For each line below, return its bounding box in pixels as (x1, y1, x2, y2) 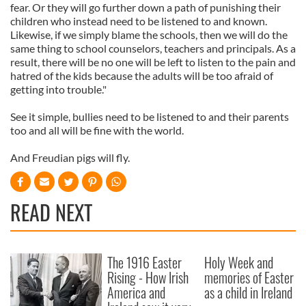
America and (107, 282, 166, 303)
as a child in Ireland (204, 282, 293, 303)
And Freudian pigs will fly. (10, 151, 130, 164)
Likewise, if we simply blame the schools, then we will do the (10, 28, 288, 41)
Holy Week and (204, 252, 274, 273)
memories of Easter (204, 267, 294, 288)
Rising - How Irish (107, 267, 189, 288)
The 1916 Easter (107, 252, 182, 273)
